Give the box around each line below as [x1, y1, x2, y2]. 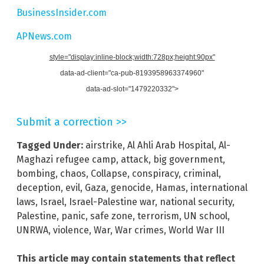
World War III [169, 224, 225, 236]
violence [53, 224, 89, 236]
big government [153, 153, 223, 165]
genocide [111, 181, 151, 193]
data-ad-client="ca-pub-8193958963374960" [60, 68, 204, 77]
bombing [16, 167, 55, 179]
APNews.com [16, 30, 72, 42]
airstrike [85, 139, 123, 151]
